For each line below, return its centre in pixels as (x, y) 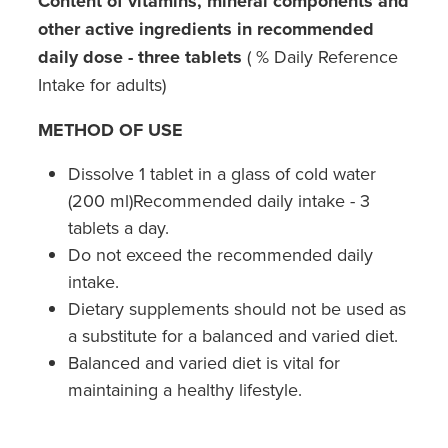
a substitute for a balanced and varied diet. (233, 335)
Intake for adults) (102, 84)
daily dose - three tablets (140, 56)
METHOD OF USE (110, 129)
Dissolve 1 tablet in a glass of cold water (222, 173)
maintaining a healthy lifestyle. (185, 389)
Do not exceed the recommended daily (220, 254)
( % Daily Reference (320, 56)
